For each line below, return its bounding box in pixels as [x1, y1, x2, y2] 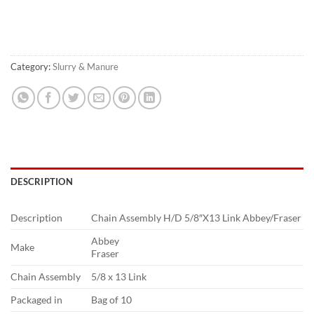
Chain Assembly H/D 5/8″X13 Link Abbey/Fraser [91, 211, 302, 224]
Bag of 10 [91, 293, 132, 306]
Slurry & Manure [53, 61, 118, 73]
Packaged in [11, 293, 62, 306]
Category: [11, 61, 53, 73]
